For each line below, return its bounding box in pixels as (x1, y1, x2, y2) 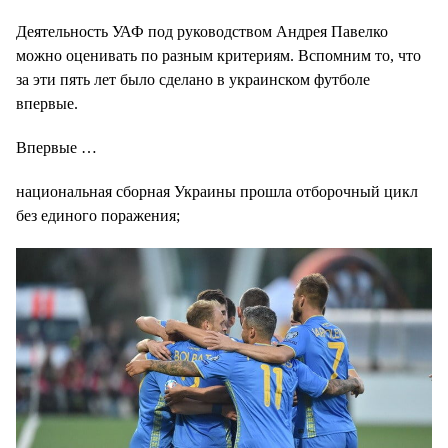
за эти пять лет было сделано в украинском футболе (16, 71, 370, 88)
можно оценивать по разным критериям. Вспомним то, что (16, 47, 421, 64)
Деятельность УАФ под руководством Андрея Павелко (16, 23, 388, 40)
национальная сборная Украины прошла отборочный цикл (16, 183, 418, 200)
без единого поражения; (16, 207, 180, 224)
